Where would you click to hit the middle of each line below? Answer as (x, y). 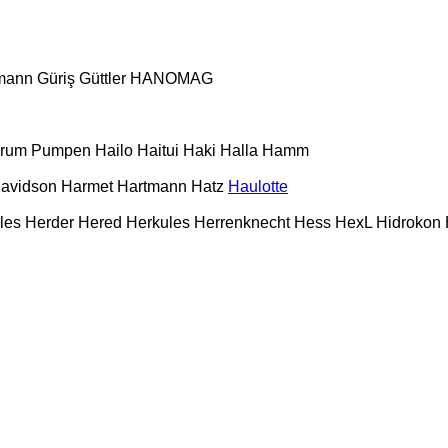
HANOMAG (171, 78)
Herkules (158, 222)
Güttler (102, 78)
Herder (49, 222)
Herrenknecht (242, 222)
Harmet (87, 186)
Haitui (158, 150)
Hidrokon (408, 222)
